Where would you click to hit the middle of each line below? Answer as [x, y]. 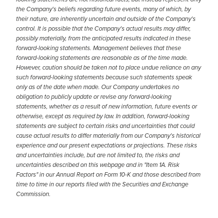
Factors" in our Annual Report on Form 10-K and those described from [108, 174]
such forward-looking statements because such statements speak [104, 77]
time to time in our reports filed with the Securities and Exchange [102, 184]
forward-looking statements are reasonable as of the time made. [102, 58]
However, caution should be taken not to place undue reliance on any [109, 67]
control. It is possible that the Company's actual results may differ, [103, 28]
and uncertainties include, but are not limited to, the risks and [98, 155]
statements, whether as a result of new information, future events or [107, 106]
